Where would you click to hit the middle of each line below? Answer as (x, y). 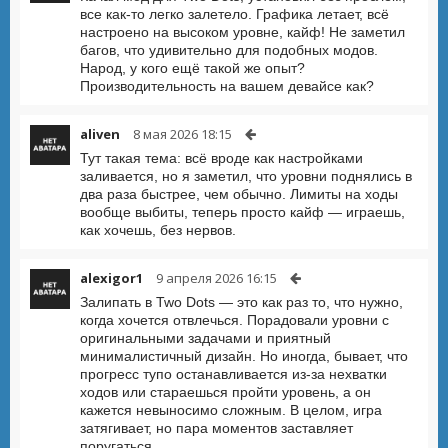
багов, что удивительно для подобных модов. (229, 50)
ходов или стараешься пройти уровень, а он (225, 392)
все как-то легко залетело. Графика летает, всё (234, 14)
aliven (100, 134)
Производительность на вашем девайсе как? (227, 86)
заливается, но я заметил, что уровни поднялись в (246, 176)
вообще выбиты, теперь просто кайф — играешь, (242, 212)
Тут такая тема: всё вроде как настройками (221, 158)
